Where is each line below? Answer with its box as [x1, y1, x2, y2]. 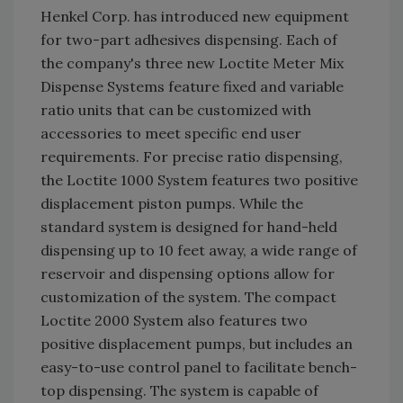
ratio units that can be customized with [40, 101, 311, 120]
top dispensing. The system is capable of [40, 381, 318, 400]
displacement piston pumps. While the [40, 194, 303, 213]
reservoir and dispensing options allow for [40, 264, 335, 283]
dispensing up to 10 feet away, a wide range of [40, 241, 357, 260]
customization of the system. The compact [40, 288, 336, 307]
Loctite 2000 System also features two [40, 311, 308, 330]
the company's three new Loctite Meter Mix [40, 54, 344, 73]
